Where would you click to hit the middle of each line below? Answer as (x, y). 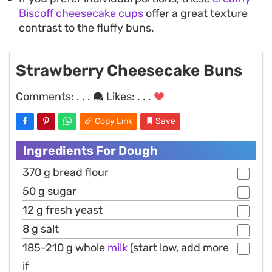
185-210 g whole (65, 247)
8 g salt (41, 229)
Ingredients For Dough (90, 150)
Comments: (46, 96)
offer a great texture (195, 13)
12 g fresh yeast (63, 210)
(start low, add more (178, 247)
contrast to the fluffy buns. (87, 28)
